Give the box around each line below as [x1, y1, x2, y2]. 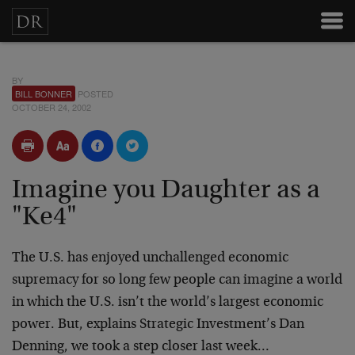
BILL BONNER [15, 87, 72, 100]
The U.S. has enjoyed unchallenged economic [12, 251, 288, 265]
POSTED [75, 87, 113, 100]
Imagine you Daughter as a [12, 177, 320, 204]
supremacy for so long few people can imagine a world [12, 273, 342, 288]
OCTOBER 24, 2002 [12, 101, 91, 113]
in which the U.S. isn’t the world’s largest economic [12, 296, 323, 310]
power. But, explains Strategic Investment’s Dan [12, 318, 304, 332]
